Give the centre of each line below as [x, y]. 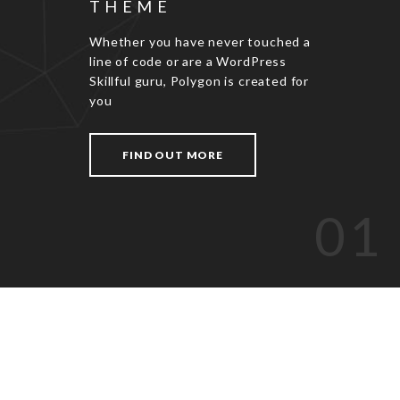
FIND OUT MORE [173, 155]
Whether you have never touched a [200, 42]
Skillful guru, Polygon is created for [200, 81]
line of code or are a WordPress [188, 61]
